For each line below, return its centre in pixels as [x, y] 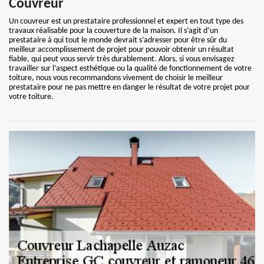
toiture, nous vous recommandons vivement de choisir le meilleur [116, 78]
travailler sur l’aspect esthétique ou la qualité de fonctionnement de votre [130, 69]
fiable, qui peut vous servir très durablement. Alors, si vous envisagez [122, 59]
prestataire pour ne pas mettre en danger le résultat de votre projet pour [129, 88]
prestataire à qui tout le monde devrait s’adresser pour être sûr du [118, 40]
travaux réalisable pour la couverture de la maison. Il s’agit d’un [113, 31]
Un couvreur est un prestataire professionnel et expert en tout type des [126, 22]
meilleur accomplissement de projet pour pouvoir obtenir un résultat [121, 50]
